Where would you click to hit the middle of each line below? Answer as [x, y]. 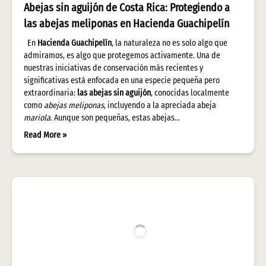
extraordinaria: [50, 93]
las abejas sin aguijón [114, 93]
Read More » [45, 135]
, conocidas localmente [190, 93]
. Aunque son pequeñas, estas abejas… [115, 118]
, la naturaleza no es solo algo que [170, 43]
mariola [37, 118]
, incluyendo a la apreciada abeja [160, 105]
